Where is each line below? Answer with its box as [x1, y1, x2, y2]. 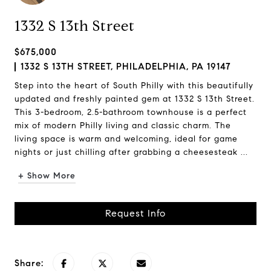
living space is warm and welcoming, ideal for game [15, 134, 238, 144]
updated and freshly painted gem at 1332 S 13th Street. [15, 94, 255, 104]
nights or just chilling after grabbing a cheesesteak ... [15, 147, 248, 157]
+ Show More [18, 171, 76, 181]
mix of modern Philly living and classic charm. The [15, 120, 231, 131]
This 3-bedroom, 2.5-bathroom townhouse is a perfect [15, 107, 247, 117]
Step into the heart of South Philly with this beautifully [15, 80, 253, 91]
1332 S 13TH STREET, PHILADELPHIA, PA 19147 [21, 61, 231, 72]
